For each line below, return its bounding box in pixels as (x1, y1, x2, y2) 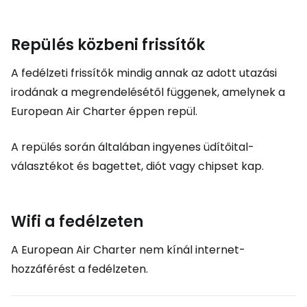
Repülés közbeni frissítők (11, 34, 205, 56)
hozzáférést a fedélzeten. (11, 261, 148, 277)
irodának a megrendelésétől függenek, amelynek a (11, 84, 285, 100)
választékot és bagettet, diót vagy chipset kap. (11, 158, 264, 174)
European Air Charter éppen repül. (11, 103, 197, 119)
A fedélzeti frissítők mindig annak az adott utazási (11, 65, 277, 81)
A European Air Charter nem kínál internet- (11, 242, 245, 258)
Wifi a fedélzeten (11, 211, 143, 232)
